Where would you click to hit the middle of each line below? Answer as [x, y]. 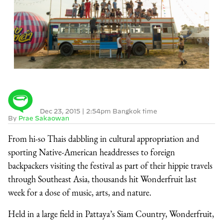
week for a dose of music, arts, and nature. [80, 192]
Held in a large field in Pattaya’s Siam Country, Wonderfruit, [111, 214]
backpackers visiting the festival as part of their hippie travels [110, 166]
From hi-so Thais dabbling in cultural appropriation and [104, 139]
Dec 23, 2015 [61, 111]
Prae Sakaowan [44, 118]
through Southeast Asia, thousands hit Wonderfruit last [102, 179]
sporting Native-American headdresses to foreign [92, 152]
